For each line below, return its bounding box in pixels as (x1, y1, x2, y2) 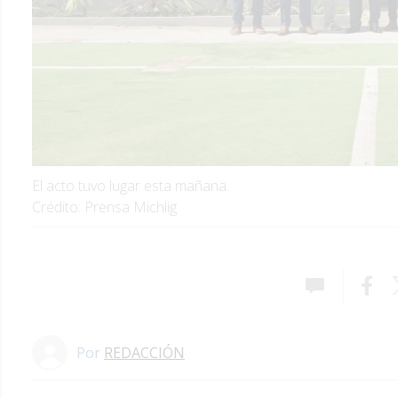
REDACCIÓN (104, 343, 185, 363)
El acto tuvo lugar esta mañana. (32, 176, 229, 196)
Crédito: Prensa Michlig (32, 197, 177, 218)
